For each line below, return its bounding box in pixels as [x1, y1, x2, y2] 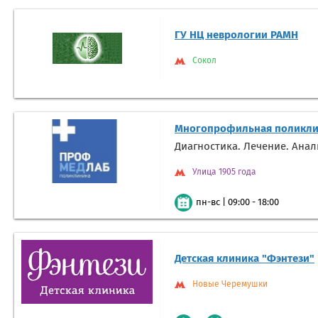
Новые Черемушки [192, 280, 268, 290]
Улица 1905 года [192, 168, 256, 177]
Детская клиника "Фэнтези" [175, 253, 314, 265]
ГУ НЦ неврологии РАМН [175, 30, 298, 41]
